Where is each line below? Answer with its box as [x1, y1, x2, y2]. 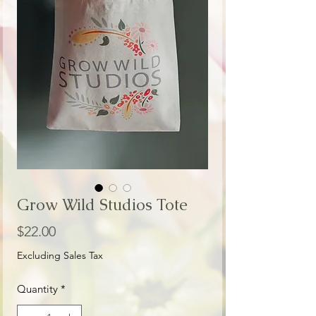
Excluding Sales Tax [17, 249, 103, 262]
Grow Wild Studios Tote [17, 195, 188, 215]
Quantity [17, 282, 58, 296]
